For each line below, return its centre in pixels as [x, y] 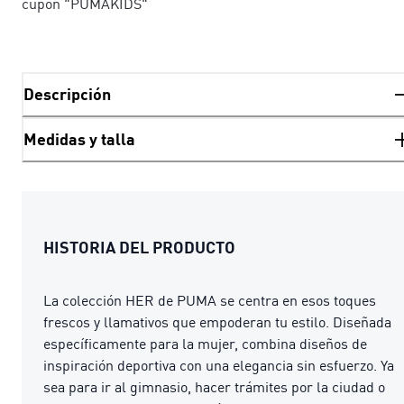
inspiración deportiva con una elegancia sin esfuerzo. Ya [219, 365]
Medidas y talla [79, 139]
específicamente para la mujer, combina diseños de [205, 343]
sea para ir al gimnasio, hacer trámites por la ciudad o [214, 386]
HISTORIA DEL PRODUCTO [139, 247]
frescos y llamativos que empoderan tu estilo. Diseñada [217, 321]
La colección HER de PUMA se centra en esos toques [210, 300]
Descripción [67, 94]
